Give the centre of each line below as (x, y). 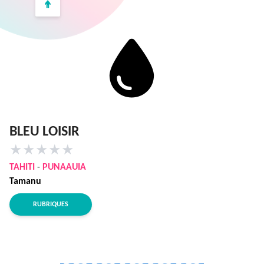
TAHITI (22, 167)
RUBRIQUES (51, 204)
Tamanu (25, 181)
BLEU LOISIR (44, 132)
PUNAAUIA (64, 167)
